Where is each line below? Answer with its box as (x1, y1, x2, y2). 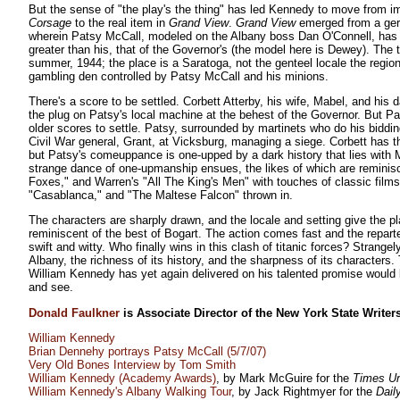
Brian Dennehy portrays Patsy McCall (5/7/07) (29, 344, 266, 358)
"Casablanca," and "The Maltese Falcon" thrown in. (29, 187, 293, 202)
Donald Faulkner (29, 305, 120, 320)
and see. (29, 280, 73, 295)
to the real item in (71, 15, 169, 29)
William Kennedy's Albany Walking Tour (29, 384, 231, 398)
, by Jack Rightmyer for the (231, 384, 376, 398)
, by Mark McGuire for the (216, 371, 353, 385)
